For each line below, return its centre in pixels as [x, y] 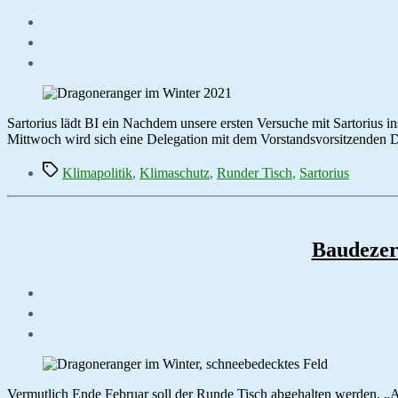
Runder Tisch [255, 172]
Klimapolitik [97, 172]
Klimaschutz [175, 172]
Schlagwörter [79, 168]
